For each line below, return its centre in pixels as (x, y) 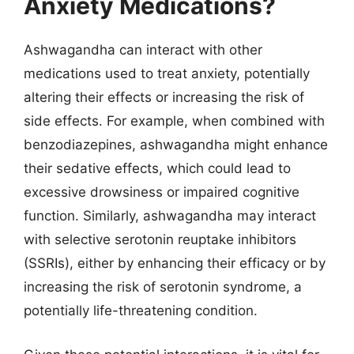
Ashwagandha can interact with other (143, 50)
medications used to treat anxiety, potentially (167, 73)
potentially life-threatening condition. (141, 311)
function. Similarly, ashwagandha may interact (170, 216)
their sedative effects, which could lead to (157, 168)
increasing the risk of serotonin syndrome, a (163, 287)
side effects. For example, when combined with (174, 121)
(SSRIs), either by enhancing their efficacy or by (175, 263)
